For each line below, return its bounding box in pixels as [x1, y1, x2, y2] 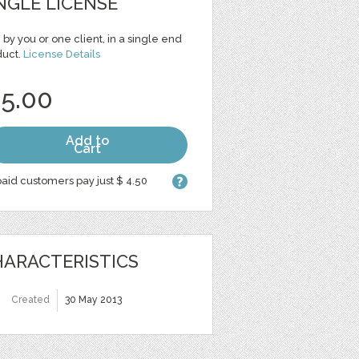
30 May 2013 [65, 294, 122, 305]
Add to [65, 133, 109, 148]
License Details [23, 48, 100, 60]
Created [11, 294, 50, 305]
